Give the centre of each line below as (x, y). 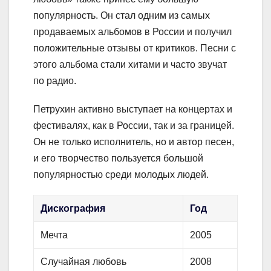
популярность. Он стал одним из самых (122, 15)
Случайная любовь (84, 261)
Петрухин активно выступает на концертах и (133, 109)
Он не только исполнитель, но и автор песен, (134, 142)
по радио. (55, 80)
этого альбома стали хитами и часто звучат (130, 64)
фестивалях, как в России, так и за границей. (134, 125)
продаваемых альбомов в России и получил (132, 31)
